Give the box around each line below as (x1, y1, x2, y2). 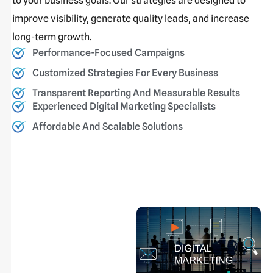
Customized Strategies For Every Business (32, 66, 218, 79)
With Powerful (18, 227, 131, 248)
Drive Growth (22, 206, 127, 227)
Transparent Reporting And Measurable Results (32, 87, 240, 99)
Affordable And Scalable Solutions (32, 120, 183, 132)
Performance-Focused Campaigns (32, 46, 185, 58)
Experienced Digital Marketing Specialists (32, 100, 216, 112)
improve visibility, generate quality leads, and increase (12, 12, 249, 24)
